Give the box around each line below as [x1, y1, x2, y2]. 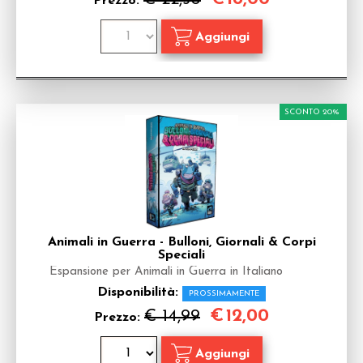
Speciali [158, 249, 205, 262]
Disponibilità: [97, 286, 182, 299]
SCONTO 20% [284, 108, 340, 117]
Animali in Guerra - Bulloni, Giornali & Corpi [47, 236, 316, 249]
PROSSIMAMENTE [189, 289, 259, 298]
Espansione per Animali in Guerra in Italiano [49, 266, 283, 278]
